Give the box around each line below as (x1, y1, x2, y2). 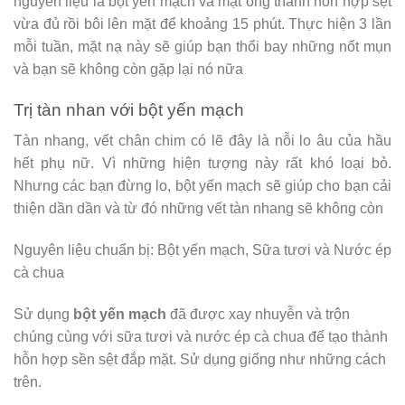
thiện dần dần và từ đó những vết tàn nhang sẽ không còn (14, 201, 383, 217)
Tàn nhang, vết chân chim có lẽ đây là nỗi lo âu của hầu (14, 133, 391, 149)
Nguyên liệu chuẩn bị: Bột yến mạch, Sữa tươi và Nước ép (14, 242, 391, 259)
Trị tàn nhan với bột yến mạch (14, 99, 244, 119)
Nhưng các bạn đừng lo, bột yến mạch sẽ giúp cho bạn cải (14, 178, 391, 194)
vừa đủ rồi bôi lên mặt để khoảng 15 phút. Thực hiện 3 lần (14, 15, 391, 32)
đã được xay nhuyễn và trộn (166, 306, 350, 322)
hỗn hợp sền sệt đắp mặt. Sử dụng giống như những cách (14, 351, 386, 367)
